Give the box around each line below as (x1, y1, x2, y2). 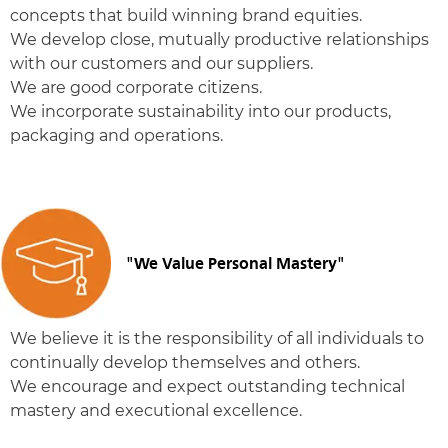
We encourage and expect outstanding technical (10, 377, 405, 396)
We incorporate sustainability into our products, (10, 102, 391, 121)
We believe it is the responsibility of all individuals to (10, 329, 424, 348)
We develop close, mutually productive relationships (10, 30, 429, 49)
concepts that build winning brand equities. (10, 6, 362, 25)
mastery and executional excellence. (10, 401, 302, 420)
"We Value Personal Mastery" (126, 253, 345, 273)
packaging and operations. (10, 126, 223, 145)
